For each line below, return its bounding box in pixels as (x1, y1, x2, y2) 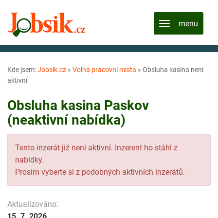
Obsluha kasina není (143, 66, 203, 73)
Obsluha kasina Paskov (7, 97, 149, 113)
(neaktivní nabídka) (7, 112, 126, 128)
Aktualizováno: (7, 199, 58, 209)
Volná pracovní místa (73, 66, 136, 73)
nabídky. (15, 155, 44, 164)
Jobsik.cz (37, 66, 66, 73)
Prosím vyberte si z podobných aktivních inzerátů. (15, 167, 185, 177)
